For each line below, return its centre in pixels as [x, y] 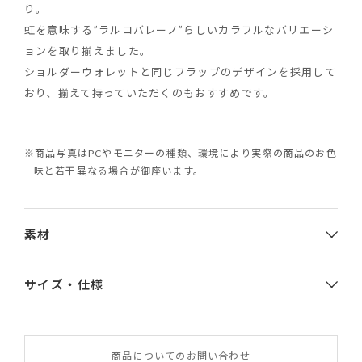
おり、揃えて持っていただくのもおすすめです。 [149, 93]
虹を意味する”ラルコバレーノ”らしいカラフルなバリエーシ [179, 29]
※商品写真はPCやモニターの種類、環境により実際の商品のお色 [180, 153]
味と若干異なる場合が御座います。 [119, 170]
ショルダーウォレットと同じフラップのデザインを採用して [180, 72]
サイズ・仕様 [64, 284]
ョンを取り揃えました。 [88, 51]
